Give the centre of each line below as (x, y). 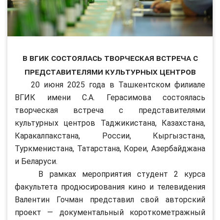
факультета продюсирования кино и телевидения (110, 187)
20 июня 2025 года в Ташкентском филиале (110, 84)
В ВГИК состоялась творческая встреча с (110, 57)
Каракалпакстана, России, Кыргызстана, (110, 136)
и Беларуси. (36, 161)
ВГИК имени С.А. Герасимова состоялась (110, 97)
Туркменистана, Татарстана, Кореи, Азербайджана (110, 148)
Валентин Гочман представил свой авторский (110, 199)
